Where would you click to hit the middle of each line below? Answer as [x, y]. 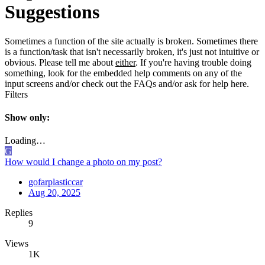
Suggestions [52, 12]
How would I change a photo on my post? [83, 162]
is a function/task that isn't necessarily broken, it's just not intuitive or [132, 51]
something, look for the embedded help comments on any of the [123, 73]
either [125, 62]
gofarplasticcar [56, 182]
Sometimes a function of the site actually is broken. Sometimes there [131, 41]
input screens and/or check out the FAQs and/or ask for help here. [127, 83]
